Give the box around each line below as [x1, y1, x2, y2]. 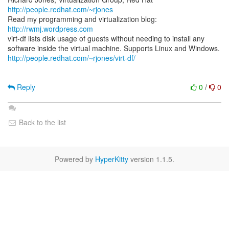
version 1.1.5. [128, 154, 174, 164]
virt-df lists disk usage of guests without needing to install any [8, 33, 204, 43]
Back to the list [17, 117, 66, 127]
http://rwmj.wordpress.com [8, 24, 93, 34]
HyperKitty [95, 154, 128, 164]
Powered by [55, 154, 95, 164]
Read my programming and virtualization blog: [8, 14, 157, 24]
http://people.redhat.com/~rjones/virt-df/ [8, 53, 135, 63]
